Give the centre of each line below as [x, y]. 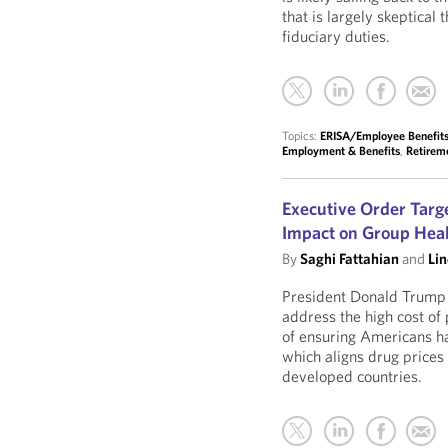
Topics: [301, 135]
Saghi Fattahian [350, 258]
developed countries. [352, 376]
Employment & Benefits [341, 150]
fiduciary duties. [336, 36]
